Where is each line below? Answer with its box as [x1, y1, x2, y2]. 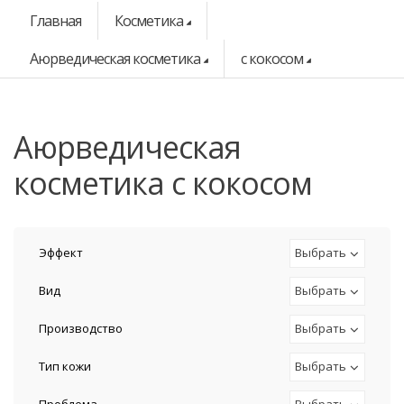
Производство [39, 320, 123, 336]
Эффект [39, 244, 83, 261]
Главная [30, 11, 81, 31]
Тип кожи [39, 358, 91, 374]
